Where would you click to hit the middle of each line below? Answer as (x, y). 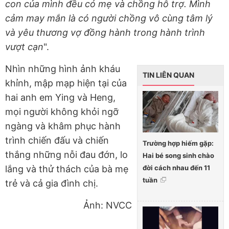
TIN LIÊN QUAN (168, 75)
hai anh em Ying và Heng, (60, 98)
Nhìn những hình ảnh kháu (63, 69)
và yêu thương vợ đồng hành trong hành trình (105, 33)
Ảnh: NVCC (108, 205)
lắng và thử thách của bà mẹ (67, 169)
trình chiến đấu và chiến (57, 141)
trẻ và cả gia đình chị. (52, 184)
